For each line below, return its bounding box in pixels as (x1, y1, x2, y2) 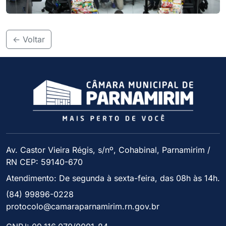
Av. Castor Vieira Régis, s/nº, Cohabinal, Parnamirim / (6, 145, 210, 155)
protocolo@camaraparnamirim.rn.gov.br (6, 201, 159, 212)
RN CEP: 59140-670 (6, 157, 83, 167)
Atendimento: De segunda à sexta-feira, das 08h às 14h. (6, 173, 220, 184)
